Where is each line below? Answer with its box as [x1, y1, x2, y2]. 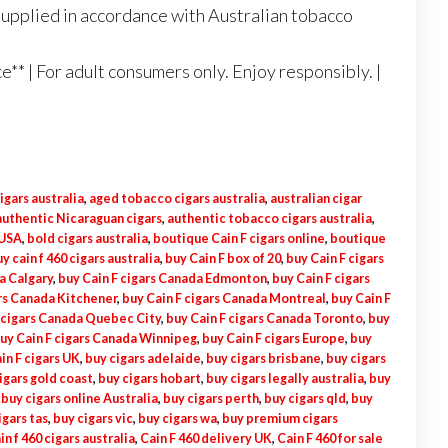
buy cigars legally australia [205, 371, 364, 386]
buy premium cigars [221, 411, 338, 426]
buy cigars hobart [97, 371, 201, 386]
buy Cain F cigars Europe [201, 331, 345, 346]
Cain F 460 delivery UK [139, 431, 272, 446]
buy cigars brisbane [205, 351, 321, 366]
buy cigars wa [137, 411, 217, 426]
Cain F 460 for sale [276, 431, 383, 446]
